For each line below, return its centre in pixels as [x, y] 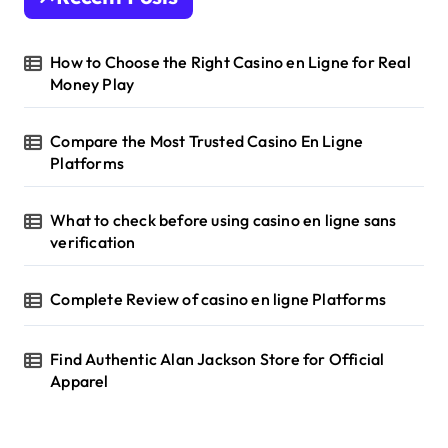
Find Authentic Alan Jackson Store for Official [217, 358]
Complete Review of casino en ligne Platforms [218, 298]
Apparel [79, 380]
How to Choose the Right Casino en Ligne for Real [230, 61]
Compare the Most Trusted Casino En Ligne [207, 140]
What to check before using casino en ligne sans [223, 219]
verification [93, 241]
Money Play [92, 83]
